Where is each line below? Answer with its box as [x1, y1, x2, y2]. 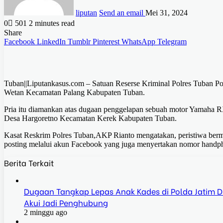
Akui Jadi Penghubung [24, 197, 108, 209]
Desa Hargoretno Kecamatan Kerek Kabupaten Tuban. [4, 114, 177, 123]
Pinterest [93, 37, 119, 46]
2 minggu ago [24, 208, 67, 217]
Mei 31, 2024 [145, 8, 188, 17]
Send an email [99, 8, 143, 17]
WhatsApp [121, 37, 155, 46]
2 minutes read [29, 19, 75, 28]
